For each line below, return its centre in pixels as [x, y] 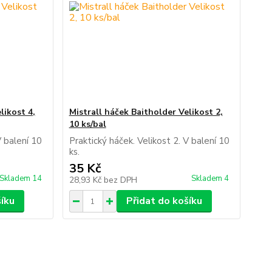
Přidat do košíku [164, 201]
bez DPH [120, 180]
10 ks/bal [87, 124]
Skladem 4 [211, 178]
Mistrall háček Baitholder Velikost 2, [146, 112]
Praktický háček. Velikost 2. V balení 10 [149, 141]
